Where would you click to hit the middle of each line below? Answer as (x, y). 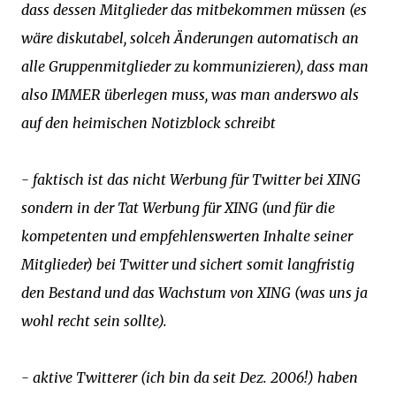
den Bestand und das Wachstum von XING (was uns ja (194, 293)
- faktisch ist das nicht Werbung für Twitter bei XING (191, 179)
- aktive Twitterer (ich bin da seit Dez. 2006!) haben (190, 377)
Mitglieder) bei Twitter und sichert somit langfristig (188, 264)
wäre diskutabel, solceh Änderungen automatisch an (190, 38)
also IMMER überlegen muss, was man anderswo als (190, 95)
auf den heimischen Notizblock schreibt (148, 123)
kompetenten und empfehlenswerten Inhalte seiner (187, 236)
